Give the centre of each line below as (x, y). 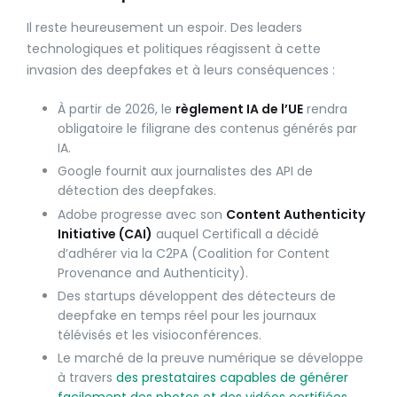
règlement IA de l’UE (239, 109)
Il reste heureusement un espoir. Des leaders (164, 28)
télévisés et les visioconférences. (160, 335)
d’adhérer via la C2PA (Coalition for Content (194, 253)
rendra (325, 109)
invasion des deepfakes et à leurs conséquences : (181, 70)
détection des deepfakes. (137, 191)
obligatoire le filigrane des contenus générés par (207, 129)
